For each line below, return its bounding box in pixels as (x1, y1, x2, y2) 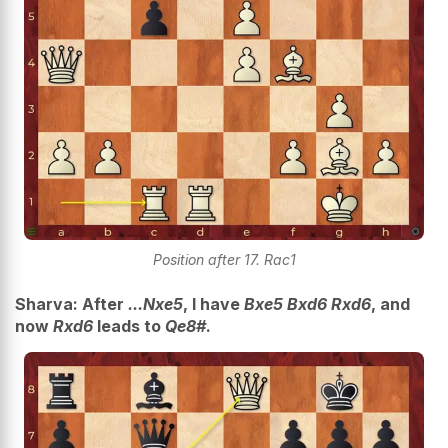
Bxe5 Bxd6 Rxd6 (244, 293, 371, 314)
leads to (93, 315, 165, 336)
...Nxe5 (128, 293, 183, 314)
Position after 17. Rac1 (152, 250, 296, 268)
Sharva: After (15, 293, 128, 314)
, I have (183, 293, 244, 314)
